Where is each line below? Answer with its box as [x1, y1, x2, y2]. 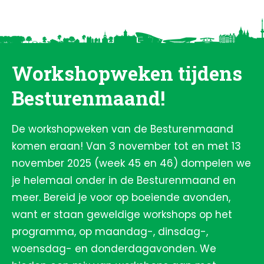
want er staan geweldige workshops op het [12, 207, 232, 222]
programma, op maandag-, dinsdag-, [12, 225, 208, 239]
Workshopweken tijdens [12, 60, 242, 86]
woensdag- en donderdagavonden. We [12, 242, 216, 256]
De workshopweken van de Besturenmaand [12, 122, 233, 136]
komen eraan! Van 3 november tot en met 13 [12, 139, 241, 153]
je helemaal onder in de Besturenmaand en [12, 173, 236, 187]
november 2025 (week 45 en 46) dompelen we [12, 156, 251, 170]
